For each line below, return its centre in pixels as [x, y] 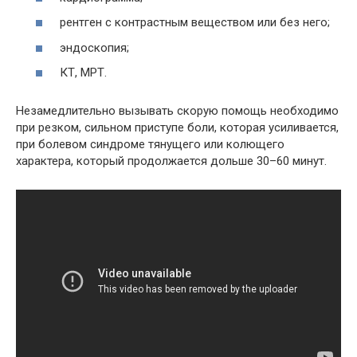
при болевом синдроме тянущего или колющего [150, 144]
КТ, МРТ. [83, 73]
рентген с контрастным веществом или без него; [195, 22]
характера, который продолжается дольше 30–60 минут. [171, 161]
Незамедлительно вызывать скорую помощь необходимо [177, 111]
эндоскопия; [94, 47]
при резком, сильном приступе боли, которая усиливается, [177, 127]
